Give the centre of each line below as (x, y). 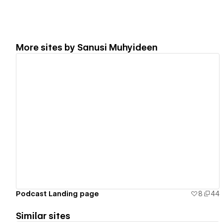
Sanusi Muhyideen (117, 47)
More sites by (47, 47)
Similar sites (43, 216)
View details (113, 121)
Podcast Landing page (57, 194)
